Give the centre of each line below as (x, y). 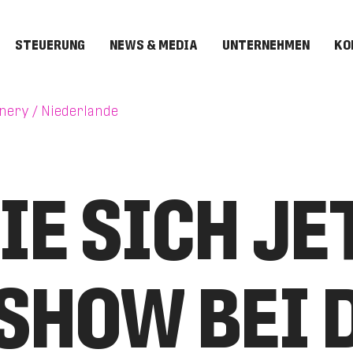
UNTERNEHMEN (266, 45)
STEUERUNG (50, 45)
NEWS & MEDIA (153, 45)
